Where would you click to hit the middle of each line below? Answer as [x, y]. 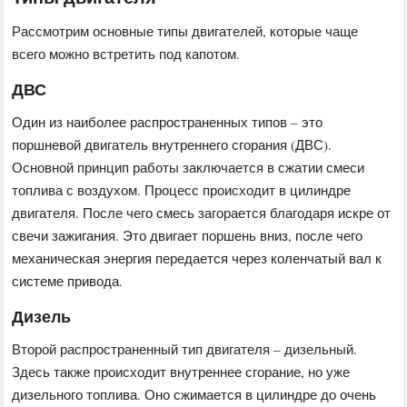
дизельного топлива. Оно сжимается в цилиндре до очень [194, 394]
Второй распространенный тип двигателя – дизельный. [185, 348]
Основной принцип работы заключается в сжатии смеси [189, 167]
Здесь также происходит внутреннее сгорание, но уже [181, 371]
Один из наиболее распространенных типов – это [168, 121]
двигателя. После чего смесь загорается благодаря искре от [202, 212]
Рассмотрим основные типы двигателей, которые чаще [185, 30]
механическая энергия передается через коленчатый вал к [197, 258]
